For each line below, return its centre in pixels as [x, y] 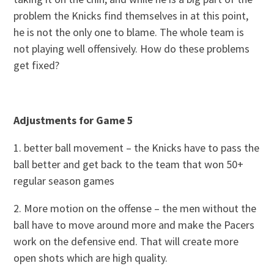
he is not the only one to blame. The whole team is [129, 32]
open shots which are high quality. [91, 257]
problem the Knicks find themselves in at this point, [131, 15]
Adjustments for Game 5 [74, 120]
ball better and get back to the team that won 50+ [129, 164]
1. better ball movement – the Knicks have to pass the [137, 147]
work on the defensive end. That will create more [126, 241]
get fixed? [37, 65]
